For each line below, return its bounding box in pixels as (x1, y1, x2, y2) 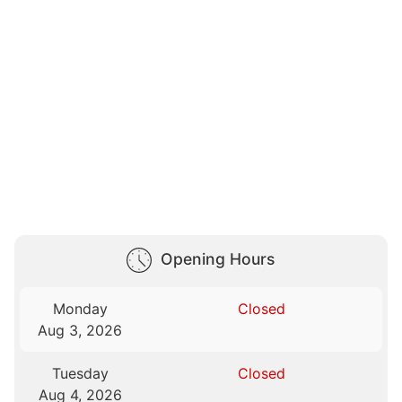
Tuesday (51, 364, 109, 383)
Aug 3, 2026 (38, 321, 123, 340)
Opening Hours (160, 249, 275, 269)
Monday (52, 300, 108, 319)
